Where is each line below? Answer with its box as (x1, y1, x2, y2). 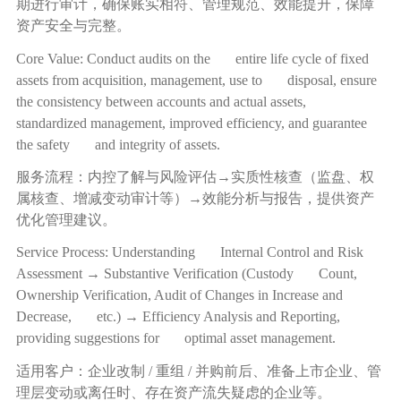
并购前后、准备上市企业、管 (194, 363, 381, 379)
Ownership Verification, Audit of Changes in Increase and (15, 287, 343, 303)
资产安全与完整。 (15, 18, 131, 34)
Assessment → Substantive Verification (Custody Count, (15, 266, 357, 282)
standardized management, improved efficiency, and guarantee (15, 115, 367, 131)
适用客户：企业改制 (15, 363, 145, 379)
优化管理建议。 (15, 212, 116, 228)
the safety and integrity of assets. (15, 136, 220, 152)
